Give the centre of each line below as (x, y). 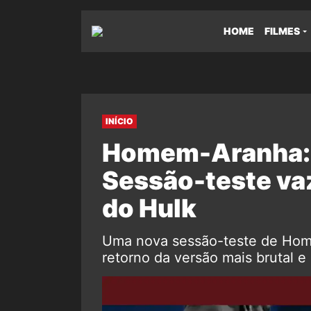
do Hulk (149, 208)
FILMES (282, 31)
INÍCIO (119, 121)
